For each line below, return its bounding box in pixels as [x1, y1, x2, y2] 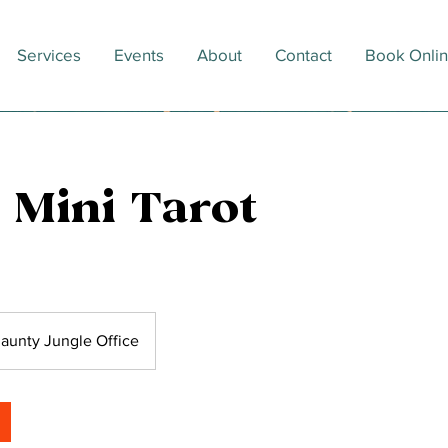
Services [16, 45, 81, 64]
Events [113, 45, 164, 64]
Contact [274, 45, 332, 64]
